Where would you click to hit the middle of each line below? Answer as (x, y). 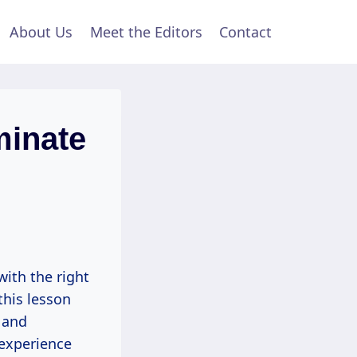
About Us (41, 32)
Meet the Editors (146, 32)
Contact (246, 32)
